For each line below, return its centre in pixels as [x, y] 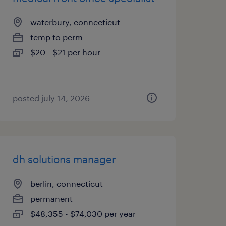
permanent [51, 199]
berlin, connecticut [66, 183]
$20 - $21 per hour [65, 52]
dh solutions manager [64, 159]
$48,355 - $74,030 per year [83, 214]
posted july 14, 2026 [51, 98]
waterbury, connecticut [75, 22]
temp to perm [56, 37]
